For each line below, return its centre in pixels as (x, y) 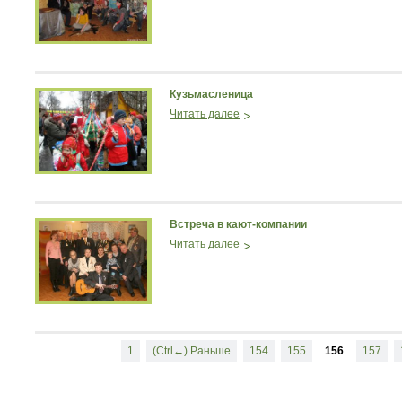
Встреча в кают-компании (238, 224)
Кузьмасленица (211, 94)
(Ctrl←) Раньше (191, 351)
